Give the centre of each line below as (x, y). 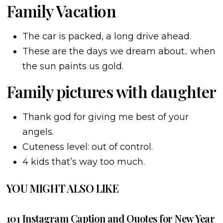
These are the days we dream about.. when (119, 51)
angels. (38, 132)
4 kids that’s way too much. (83, 162)
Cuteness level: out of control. (87, 147)
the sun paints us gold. (73, 66)
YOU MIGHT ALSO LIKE (62, 188)
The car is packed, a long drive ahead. (107, 36)
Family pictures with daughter (111, 91)
